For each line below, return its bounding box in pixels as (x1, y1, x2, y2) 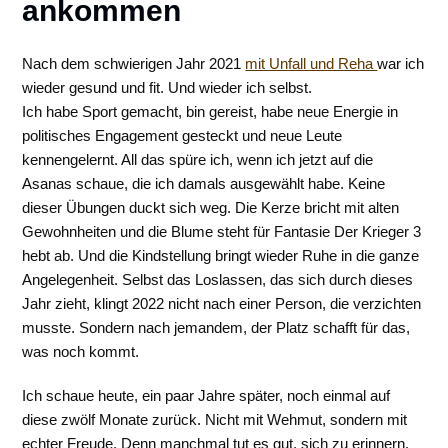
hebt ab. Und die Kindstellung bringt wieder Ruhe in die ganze (22, 247, 420, 264)
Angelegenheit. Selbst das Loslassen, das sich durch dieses (22, 271, 414, 288)
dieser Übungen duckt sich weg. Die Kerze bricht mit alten (22, 199, 400, 216)
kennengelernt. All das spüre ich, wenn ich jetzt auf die (22, 151, 374, 168)
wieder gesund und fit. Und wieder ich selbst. (22, 79, 313, 96)
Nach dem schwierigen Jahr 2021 (22, 55, 246, 72)
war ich (377, 55, 425, 72)
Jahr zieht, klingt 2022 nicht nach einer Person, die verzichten (22, 295, 422, 312)
